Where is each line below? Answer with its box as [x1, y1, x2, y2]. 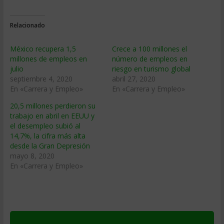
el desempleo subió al [9, 121, 80, 130]
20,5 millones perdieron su [9, 101, 95, 110]
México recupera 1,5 [9, 44, 76, 53]
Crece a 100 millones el [111, 44, 187, 53]
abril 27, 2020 [111, 74, 155, 83]
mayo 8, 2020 [9, 151, 54, 160]
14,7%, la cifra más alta [9, 131, 85, 140]
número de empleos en [111, 54, 187, 63]
